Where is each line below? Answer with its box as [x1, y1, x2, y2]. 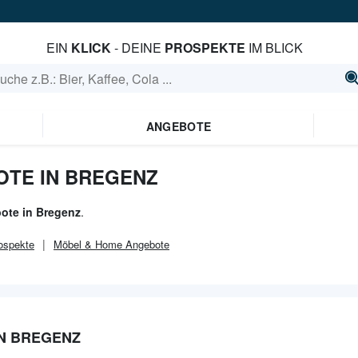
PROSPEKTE [165, 38, 246, 57]
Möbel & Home [54, 237, 122, 252]
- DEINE [111, 38, 165, 57]
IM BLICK [245, 38, 304, 57]
